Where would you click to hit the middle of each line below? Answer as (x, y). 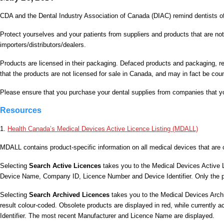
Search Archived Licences (69, 195)
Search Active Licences (65, 166)
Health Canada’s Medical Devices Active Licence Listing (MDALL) (103, 129)
